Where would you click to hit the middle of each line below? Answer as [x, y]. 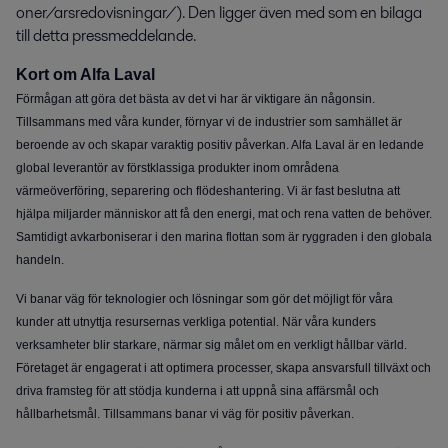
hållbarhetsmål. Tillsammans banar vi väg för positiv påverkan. [185, 414]
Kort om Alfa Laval [90, 75]
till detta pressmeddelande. [106, 36]
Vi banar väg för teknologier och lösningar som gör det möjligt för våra [204, 299]
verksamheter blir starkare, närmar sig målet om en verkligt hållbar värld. [211, 345]
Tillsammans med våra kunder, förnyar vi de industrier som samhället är [209, 122]
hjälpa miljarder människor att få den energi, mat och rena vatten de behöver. [224, 214]
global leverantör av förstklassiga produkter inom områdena [177, 168]
